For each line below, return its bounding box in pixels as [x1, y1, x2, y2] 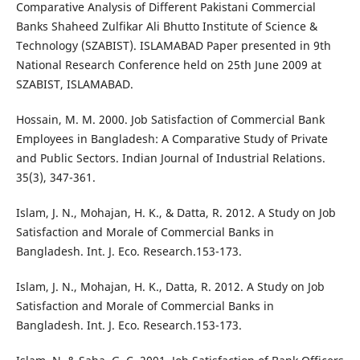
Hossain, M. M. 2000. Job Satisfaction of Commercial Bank [15, 112, 325, 128]
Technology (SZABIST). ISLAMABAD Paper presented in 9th [15, 38, 331, 54]
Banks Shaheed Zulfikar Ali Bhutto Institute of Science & [15, 18, 317, 35]
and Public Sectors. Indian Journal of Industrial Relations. [15, 150, 325, 166]
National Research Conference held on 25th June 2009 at [15, 57, 321, 73]
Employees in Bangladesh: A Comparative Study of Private [15, 131, 328, 147]
